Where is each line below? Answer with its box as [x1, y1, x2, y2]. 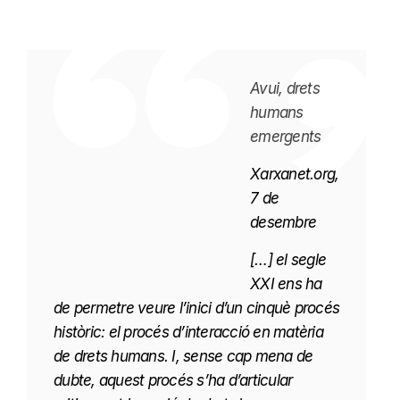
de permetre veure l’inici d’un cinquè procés [54, 299, 339, 318]
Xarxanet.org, [250, 165, 339, 184]
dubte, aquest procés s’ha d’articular [54, 371, 293, 390]
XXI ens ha [250, 275, 322, 294]
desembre [250, 213, 316, 232]
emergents [250, 128, 321, 146]
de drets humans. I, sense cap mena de [54, 347, 313, 366]
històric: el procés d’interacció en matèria [54, 323, 323, 342]
